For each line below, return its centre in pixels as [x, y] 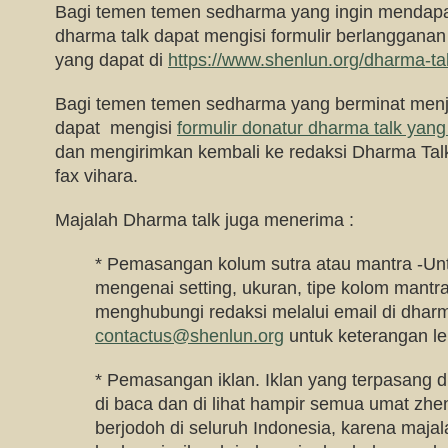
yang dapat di [111, 60]
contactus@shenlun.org [189, 336]
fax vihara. [96, 176]
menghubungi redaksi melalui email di [248, 312]
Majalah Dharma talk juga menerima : [204, 220]
